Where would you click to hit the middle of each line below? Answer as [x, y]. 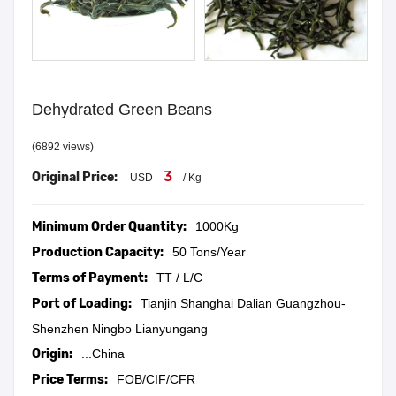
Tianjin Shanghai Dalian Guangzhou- [243, 304]
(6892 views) [63, 147]
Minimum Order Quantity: [109, 227]
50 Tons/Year [209, 252]
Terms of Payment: [90, 278]
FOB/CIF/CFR [156, 380]
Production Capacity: [98, 253]
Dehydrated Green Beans [122, 110]
